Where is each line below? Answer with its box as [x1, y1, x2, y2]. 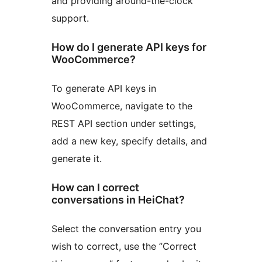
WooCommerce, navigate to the [51, 100, 192, 112]
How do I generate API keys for [51, 41, 206, 54]
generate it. [51, 153, 102, 165]
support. [51, 12, 89, 25]
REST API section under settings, [51, 118, 196, 130]
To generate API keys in [51, 82, 156, 95]
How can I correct [51, 181, 139, 194]
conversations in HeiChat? [51, 194, 185, 206]
